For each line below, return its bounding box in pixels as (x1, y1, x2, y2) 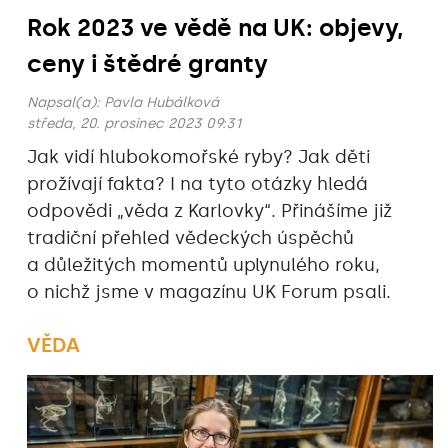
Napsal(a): (27, 94, 104, 112)
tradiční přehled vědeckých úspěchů (27, 227, 354, 250)
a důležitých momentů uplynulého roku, (27, 254, 380, 277)
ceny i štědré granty (27, 49, 268, 79)
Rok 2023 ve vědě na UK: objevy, (27, 13, 404, 43)
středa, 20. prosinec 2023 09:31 (27, 115, 241, 133)
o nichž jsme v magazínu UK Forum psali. (27, 281, 396, 304)
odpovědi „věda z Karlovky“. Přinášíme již (27, 200, 392, 223)
